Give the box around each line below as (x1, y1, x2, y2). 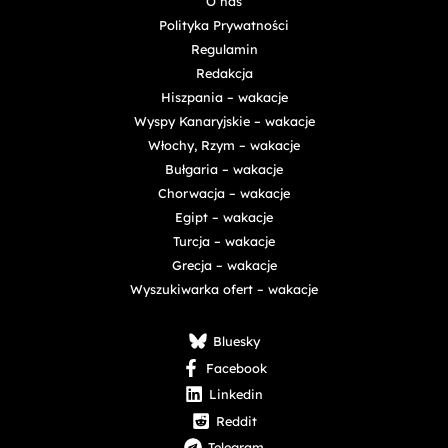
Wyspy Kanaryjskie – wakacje (133, 112, 315, 129)
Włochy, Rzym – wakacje (148, 136, 300, 153)
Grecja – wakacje (171, 256, 277, 273)
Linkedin (209, 386, 263, 403)
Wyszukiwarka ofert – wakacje (130, 280, 318, 297)
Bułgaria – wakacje (165, 160, 283, 177)
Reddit (215, 412, 257, 429)
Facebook (205, 359, 267, 376)
